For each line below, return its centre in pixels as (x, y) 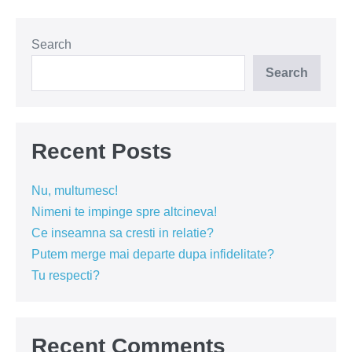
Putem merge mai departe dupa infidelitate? (153, 254)
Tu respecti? (66, 275)
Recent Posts (102, 151)
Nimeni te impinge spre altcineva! (124, 212)
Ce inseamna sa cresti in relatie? (123, 233)
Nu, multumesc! (75, 191)
